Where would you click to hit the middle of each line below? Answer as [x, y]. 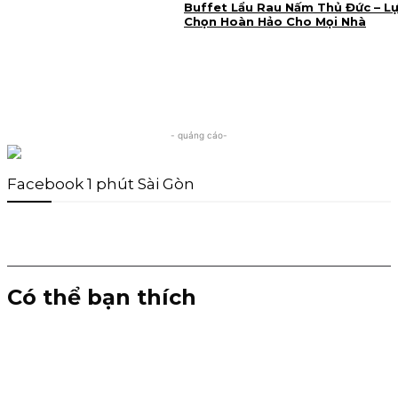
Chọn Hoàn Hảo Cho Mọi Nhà [275, 21]
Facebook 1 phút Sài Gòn [101, 183]
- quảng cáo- [199, 135]
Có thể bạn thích [102, 297]
